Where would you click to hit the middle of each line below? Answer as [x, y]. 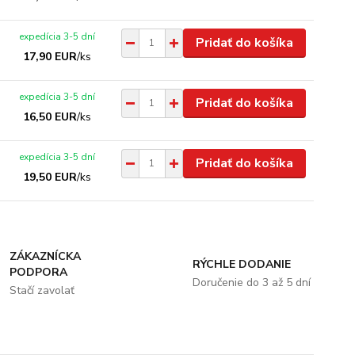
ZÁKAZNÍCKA [46, 256]
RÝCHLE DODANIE [241, 264]
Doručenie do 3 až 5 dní [251, 282]
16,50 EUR [50, 116]
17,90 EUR [50, 56]
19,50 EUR [50, 177]
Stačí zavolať [42, 290]
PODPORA [39, 272]
